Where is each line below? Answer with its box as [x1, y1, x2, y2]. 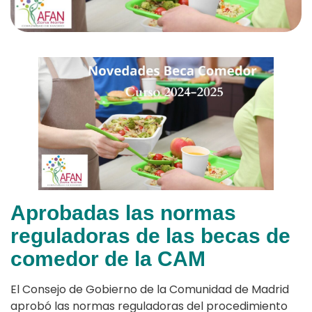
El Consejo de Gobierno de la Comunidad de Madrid [10, 281, 289, 297]
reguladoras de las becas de [10, 224, 290, 247]
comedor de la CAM [10, 247, 205, 270]
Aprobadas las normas [10, 201, 236, 224]
